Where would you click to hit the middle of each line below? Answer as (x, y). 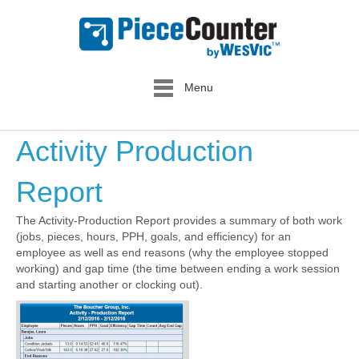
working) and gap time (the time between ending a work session (178, 269)
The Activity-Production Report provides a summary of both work (179, 221)
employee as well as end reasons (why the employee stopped (172, 253)
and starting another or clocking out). (109, 285)
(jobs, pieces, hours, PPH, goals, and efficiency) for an (153, 237)
